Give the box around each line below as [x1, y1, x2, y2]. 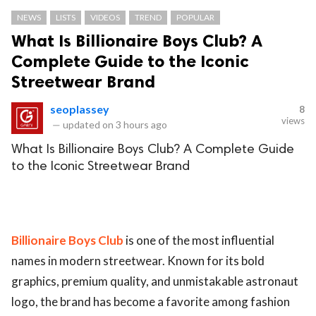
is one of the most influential [123, 233, 274, 248]
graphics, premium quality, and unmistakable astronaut [11, 274, 298, 289]
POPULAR [176, 12, 214, 23]
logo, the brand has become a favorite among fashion [11, 294, 290, 310]
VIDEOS [90, 12, 120, 23]
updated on [61, 119, 116, 130]
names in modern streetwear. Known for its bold [11, 253, 265, 269]
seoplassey [50, 102, 109, 116]
